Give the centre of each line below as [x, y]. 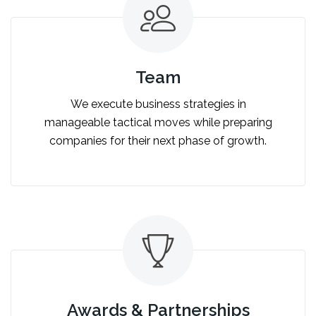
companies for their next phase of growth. [158, 140]
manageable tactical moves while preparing [158, 122]
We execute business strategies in [158, 104]
